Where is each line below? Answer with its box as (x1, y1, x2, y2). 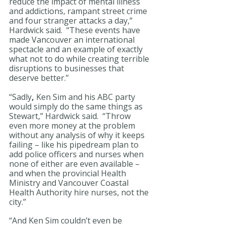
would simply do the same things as (9, 100, 145, 112)
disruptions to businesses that (9, 62, 126, 74)
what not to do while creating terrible (9, 53, 151, 64)
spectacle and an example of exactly (9, 43, 145, 55)
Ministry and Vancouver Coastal (9, 177, 131, 188)
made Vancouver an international (9, 34, 137, 45)
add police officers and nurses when (9, 148, 146, 160)
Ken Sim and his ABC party (36, 91, 137, 102)
